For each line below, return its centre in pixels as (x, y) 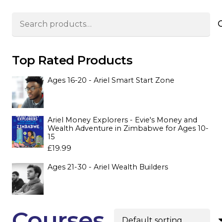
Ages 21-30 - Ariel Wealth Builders (108, 167)
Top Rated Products (72, 60)
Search (25, 18)
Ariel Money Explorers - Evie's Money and (122, 120)
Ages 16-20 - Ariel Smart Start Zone (111, 80)
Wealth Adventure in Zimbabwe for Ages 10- (128, 128)
